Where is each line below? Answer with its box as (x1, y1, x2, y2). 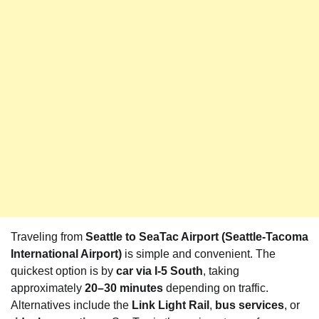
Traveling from (11, 231, 85, 243)
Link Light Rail (132, 299, 209, 311)
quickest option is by (11, 265, 116, 277)
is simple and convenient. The (122, 248, 276, 260)
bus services (215, 299, 284, 311)
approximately (11, 282, 85, 294)
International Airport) (11, 248, 122, 260)
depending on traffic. (163, 282, 268, 294)
